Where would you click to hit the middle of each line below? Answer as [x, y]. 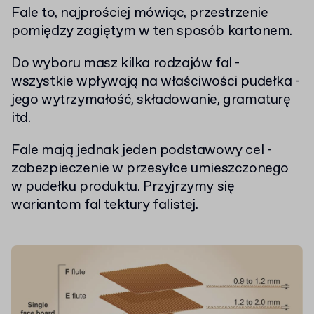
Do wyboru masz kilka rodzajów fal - [126, 64]
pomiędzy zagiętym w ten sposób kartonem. [152, 32]
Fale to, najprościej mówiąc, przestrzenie [140, 13]
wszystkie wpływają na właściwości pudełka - [156, 82]
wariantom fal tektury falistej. [105, 205]
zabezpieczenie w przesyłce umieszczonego [150, 169]
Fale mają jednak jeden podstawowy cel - [142, 151]
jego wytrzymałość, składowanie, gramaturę [151, 100]
